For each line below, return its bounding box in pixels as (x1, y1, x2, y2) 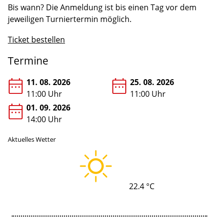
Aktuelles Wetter (8, 134, 56, 144)
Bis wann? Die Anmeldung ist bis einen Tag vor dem (8, 2, 197, 13)
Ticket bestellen (8, 34, 65, 45)
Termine (8, 53, 48, 67)
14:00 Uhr (26, 113, 63, 125)
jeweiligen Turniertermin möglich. (8, 14, 131, 25)
